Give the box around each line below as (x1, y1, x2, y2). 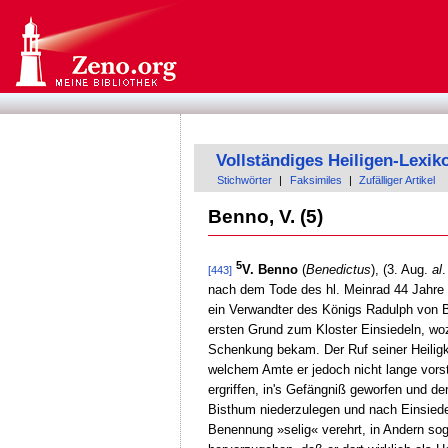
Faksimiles (289, 174, 342, 187)
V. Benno (241, 262, 298, 278)
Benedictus (305, 262, 371, 278)
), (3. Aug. (370, 262, 432, 278)
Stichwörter (217, 174, 273, 187)
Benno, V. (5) (207, 205, 323, 227)
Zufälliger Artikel (359, 174, 436, 187)
